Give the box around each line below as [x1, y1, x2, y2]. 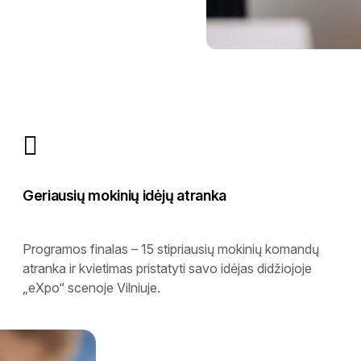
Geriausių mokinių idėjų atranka [23, 186, 226, 204]
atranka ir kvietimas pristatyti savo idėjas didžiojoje [23, 259, 312, 276]
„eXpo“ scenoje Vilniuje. [23, 279, 160, 296]
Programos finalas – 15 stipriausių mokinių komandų [23, 240, 319, 257]
